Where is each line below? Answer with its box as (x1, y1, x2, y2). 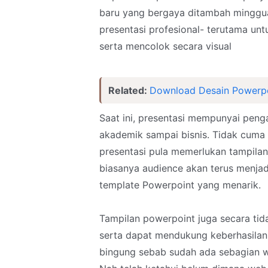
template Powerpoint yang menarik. (99, 179, 261, 191)
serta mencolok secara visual (99, 40, 232, 52)
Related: (108, 84, 150, 96)
